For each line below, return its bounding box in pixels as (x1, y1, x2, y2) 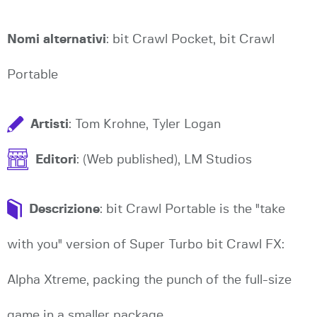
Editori (35, 153, 76, 166)
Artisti (30, 117, 69, 131)
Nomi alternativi (7, 33, 106, 46)
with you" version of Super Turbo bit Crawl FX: (7, 238, 284, 251)
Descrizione (29, 202, 100, 216)
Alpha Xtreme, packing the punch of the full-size (7, 273, 292, 287)
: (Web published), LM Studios (76, 153, 252, 166)
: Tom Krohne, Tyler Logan (69, 117, 221, 131)
